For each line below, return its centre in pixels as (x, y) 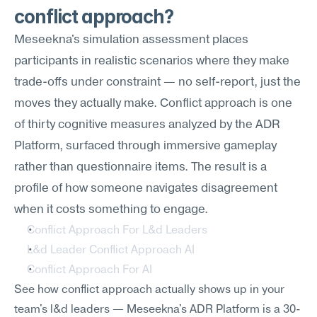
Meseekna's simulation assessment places (131, 40)
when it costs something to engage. (111, 210)
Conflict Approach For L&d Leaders (117, 231)
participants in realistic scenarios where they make (152, 61)
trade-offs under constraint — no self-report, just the (157, 82)
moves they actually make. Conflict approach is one (153, 104)
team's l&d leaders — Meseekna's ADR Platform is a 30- (157, 310)
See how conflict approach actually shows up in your (149, 290)
